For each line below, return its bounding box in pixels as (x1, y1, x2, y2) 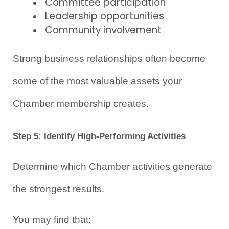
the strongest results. (13, 183, 104, 194)
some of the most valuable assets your (13, 76, 182, 87)
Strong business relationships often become (13, 53, 205, 64)
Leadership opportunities (45, 9, 164, 24)
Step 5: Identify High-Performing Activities (13, 130, 186, 141)
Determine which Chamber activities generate (13, 161, 212, 172)
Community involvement (45, 23, 162, 37)
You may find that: (13, 214, 91, 225)
